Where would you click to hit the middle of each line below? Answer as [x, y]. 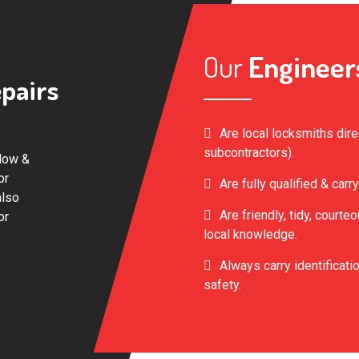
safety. [222, 284]
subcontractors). [248, 152]
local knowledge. [250, 234]
